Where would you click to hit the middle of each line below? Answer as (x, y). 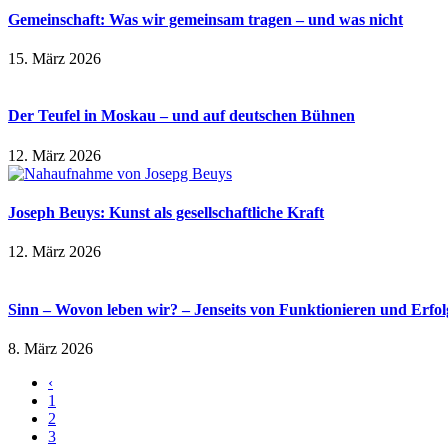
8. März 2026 (50, 348)
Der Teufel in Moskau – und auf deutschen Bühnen (181, 116)
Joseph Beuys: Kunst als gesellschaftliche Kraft (166, 213)
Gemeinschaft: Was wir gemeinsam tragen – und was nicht (205, 19)
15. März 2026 (54, 59)
